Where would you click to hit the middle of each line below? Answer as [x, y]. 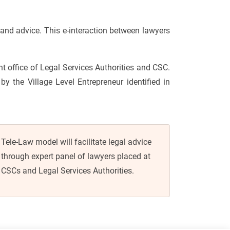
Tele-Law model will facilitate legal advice [76, 142]
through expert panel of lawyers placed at [76, 156]
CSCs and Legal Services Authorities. [68, 170]
